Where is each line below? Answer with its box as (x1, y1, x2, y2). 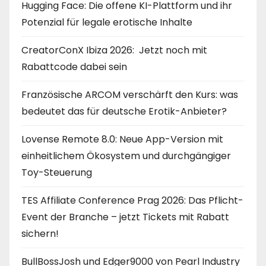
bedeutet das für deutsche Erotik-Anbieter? (21, 104, 227, 118)
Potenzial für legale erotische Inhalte (21, 15, 192, 29)
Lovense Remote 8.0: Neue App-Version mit (21, 132, 223, 146)
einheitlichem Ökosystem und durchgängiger (21, 148, 231, 163)
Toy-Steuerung (21, 165, 92, 179)
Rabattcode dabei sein (21, 59, 127, 74)
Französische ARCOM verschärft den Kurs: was (21, 87, 238, 102)
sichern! (21, 226, 59, 240)
